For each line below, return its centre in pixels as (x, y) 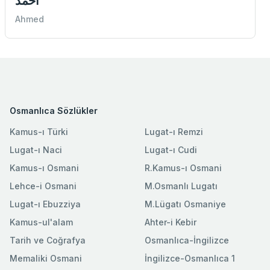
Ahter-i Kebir (171, 222)
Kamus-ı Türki (39, 131)
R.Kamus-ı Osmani (183, 168)
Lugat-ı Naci (36, 149)
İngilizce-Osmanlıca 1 (190, 258)
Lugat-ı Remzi (174, 131)
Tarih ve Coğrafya (48, 240)
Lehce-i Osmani (43, 186)
